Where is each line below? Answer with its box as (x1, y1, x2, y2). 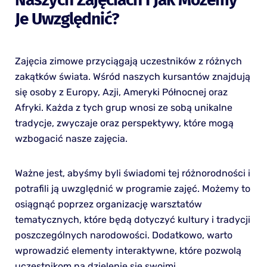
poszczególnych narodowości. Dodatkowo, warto (14, 229, 232, 241)
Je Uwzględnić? (14, 9, 119, 29)
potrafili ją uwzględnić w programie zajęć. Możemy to (14, 183, 250, 195)
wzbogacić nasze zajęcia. (14, 133, 128, 145)
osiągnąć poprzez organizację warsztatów (14, 198, 202, 210)
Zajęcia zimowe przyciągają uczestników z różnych (14, 55, 242, 67)
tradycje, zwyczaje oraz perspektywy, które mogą (14, 117, 234, 129)
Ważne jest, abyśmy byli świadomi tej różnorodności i (14, 167, 250, 179)
